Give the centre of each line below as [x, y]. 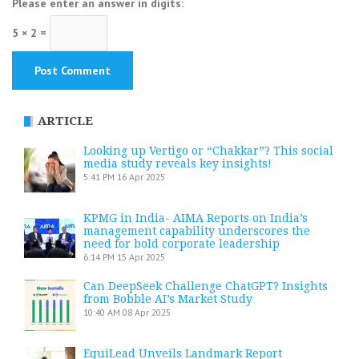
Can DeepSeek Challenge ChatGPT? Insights [206, 286]
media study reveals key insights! [177, 163]
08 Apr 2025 [147, 312]
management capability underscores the [197, 230]
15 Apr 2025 [141, 256]
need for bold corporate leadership [182, 243]
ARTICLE [65, 121]
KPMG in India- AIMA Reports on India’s [196, 218]
